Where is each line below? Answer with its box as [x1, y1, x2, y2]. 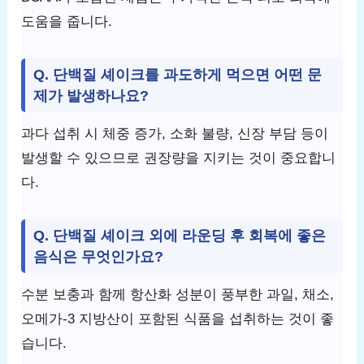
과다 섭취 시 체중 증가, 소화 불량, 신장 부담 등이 [21, 126, 329, 142]
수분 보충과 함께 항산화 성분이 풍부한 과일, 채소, [21, 287, 335, 303]
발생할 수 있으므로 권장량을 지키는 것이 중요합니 [21, 150, 336, 167]
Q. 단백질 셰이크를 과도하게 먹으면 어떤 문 [33, 66, 323, 83]
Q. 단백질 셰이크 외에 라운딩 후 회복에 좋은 [33, 227, 327, 244]
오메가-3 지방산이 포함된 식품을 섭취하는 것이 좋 [21, 311, 335, 327]
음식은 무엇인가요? [33, 248, 164, 265]
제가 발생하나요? [33, 87, 149, 104]
